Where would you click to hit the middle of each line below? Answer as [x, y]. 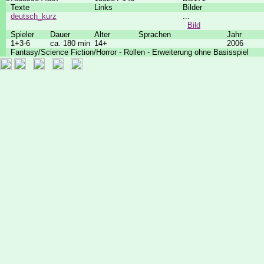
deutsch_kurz [34, 16]
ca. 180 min [70, 43]
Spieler [20, 34]
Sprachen [155, 34]
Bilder [192, 7]
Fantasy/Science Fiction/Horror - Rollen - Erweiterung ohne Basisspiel [127, 52]
